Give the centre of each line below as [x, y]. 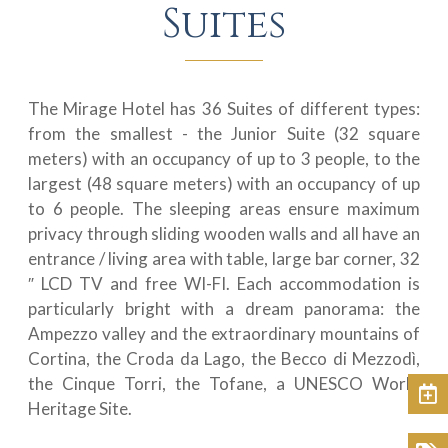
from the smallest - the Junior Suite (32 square [224, 133]
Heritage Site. [80, 408]
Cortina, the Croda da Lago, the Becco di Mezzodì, [224, 358]
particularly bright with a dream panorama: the [224, 308]
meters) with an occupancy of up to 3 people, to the [224, 158]
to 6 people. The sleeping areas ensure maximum [224, 208]
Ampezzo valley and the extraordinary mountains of [224, 333]
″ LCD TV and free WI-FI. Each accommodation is [224, 283]
